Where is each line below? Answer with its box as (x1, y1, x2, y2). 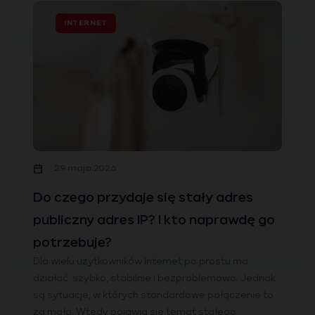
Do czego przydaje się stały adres (33, 191, 253, 205)
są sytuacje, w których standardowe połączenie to (33, 291, 274, 301)
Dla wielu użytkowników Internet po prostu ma (33, 257, 248, 267)
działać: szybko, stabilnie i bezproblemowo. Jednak (33, 274, 276, 284)
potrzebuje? (33, 236, 112, 250)
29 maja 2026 (54, 165, 116, 174)
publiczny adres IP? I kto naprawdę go (33, 214, 275, 227)
